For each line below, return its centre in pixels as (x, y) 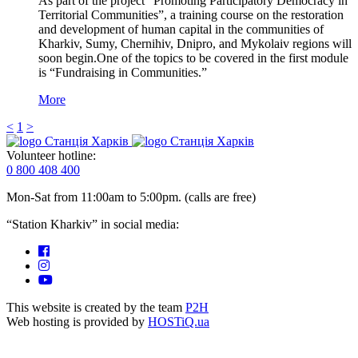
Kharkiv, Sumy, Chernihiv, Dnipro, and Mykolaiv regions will (195, 43)
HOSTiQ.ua (179, 321)
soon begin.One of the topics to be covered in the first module (193, 58)
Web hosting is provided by (77, 321)
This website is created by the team (96, 307)
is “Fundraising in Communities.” (123, 72)
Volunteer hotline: (51, 155)
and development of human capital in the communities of (181, 29)
